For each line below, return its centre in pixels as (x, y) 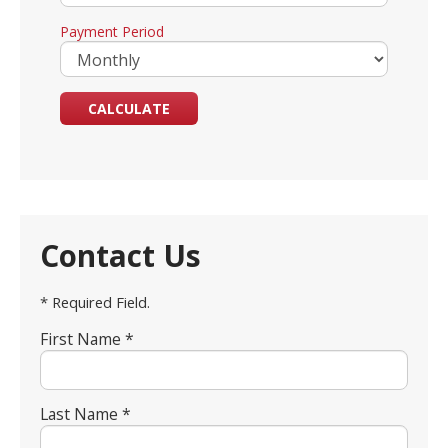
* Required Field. (95, 302)
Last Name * (85, 414)
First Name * (87, 339)
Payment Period (112, 32)
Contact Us (120, 256)
